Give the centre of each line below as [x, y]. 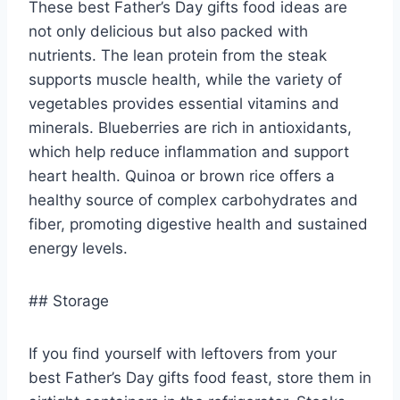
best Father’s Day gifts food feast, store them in [200, 377]
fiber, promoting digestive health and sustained [198, 224]
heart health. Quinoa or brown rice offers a [182, 175]
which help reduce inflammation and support [189, 151]
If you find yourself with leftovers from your [183, 353]
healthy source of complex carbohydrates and [193, 200]
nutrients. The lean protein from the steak [178, 55]
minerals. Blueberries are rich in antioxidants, [190, 127]
